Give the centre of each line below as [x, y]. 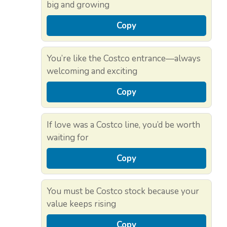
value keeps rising [81, 204]
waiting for [68, 138]
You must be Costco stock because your [123, 192]
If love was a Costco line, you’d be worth [123, 125]
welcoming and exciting [92, 71]
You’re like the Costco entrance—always [124, 59]
